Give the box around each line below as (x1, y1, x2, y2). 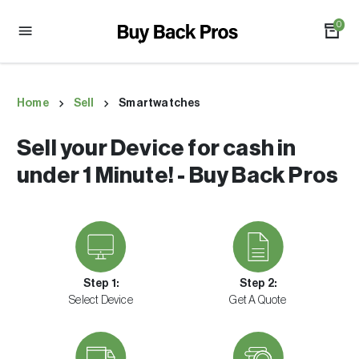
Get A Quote (229, 295, 287, 306)
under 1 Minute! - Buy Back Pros (17, 164, 339, 187)
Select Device (69, 295, 133, 306)
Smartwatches (119, 98, 201, 109)
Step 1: (83, 278, 119, 289)
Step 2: (239, 278, 277, 289)
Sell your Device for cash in (17, 137, 296, 159)
